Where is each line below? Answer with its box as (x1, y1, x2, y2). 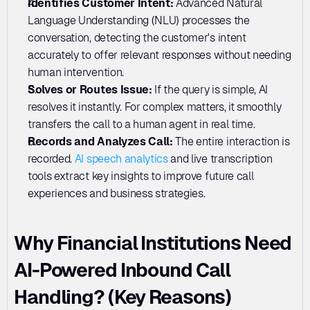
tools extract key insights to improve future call (28, 170, 254, 183)
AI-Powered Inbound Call (14, 259, 231, 281)
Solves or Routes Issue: (28, 83, 155, 96)
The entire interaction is (172, 135, 290, 148)
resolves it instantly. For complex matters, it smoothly (28, 100, 282, 113)
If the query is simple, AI (154, 83, 268, 96)
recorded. (28, 152, 75, 165)
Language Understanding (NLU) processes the (28, 14, 250, 27)
